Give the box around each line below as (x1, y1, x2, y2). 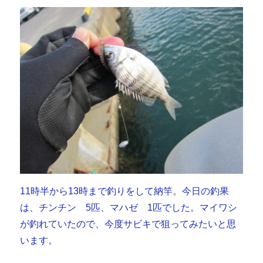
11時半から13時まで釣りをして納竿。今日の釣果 (20, 186, 230, 197)
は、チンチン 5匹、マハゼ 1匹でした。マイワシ (20, 203, 238, 213)
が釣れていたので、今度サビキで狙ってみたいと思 (20, 219, 237, 230)
